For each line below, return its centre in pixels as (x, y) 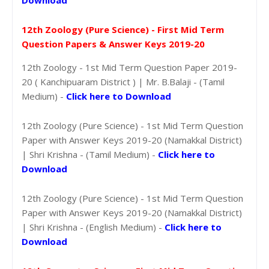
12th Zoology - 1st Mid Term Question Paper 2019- (129, 67)
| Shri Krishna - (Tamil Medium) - (90, 154)
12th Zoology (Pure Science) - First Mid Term (123, 29)
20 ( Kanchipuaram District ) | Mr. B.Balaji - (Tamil (123, 81)
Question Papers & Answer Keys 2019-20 (113, 44)
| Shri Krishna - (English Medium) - (93, 227)
